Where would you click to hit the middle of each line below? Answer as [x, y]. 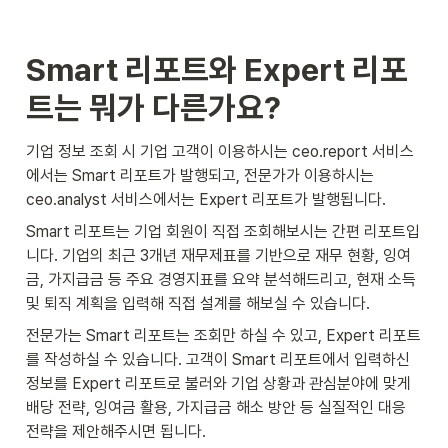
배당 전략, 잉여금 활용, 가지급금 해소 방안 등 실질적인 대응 [216, 407]
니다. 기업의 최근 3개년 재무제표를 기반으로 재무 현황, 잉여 [218, 255]
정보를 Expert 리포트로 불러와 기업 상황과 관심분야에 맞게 [218, 383]
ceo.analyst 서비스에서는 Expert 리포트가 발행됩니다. [206, 199]
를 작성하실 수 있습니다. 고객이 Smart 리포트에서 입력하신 [218, 359]
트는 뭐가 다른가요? [153, 108]
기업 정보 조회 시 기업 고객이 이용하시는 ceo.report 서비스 [220, 151]
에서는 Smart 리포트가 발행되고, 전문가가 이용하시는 [200, 175]
